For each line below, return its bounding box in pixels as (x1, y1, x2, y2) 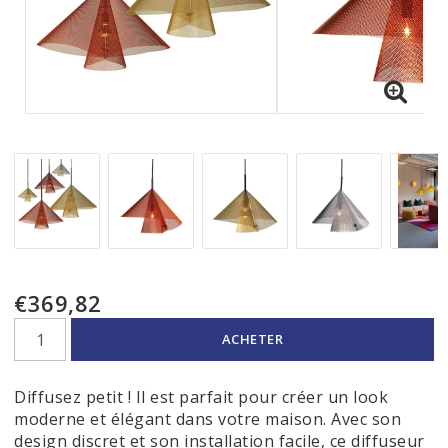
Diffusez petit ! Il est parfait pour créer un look (14, 386, 388, 408)
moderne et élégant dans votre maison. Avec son (14, 408, 401, 430)
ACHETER (221, 330, 284, 348)
